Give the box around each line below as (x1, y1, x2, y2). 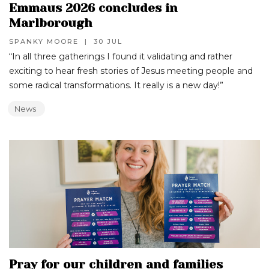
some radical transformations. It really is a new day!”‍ (9, 80, 223, 91)
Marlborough (9, 16, 92, 30)
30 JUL (94, 37, 122, 46)
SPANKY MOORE (9, 37, 79, 46)
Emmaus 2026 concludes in (9, 1, 178, 15)
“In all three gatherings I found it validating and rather (9, 51, 232, 62)
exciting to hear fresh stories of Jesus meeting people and (9, 65, 253, 76)
